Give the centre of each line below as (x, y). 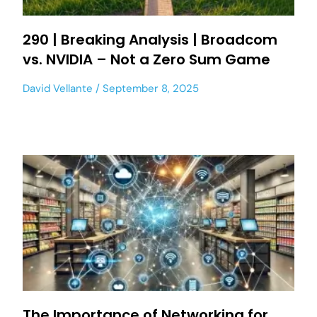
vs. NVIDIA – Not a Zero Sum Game (146, 59)
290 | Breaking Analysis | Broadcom (150, 40)
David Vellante (58, 88)
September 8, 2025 (149, 88)
